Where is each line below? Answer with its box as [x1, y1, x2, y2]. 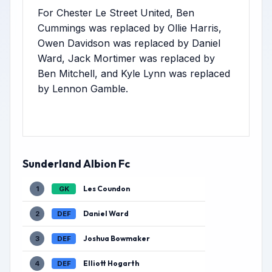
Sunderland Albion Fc [22, 157, 130, 171]
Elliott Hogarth [83, 259, 139, 268]
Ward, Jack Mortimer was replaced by [38, 52, 215, 64]
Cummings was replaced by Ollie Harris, [38, 22, 222, 34]
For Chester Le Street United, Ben [38, 7, 194, 19]
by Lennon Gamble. [38, 83, 128, 95]
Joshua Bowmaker [83, 234, 150, 243]
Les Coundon [83, 184, 130, 193]
